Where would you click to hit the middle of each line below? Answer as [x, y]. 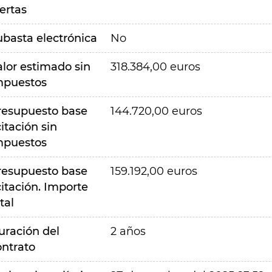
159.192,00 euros [154, 171]
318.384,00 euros [155, 67]
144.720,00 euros [156, 111]
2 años [128, 231]
